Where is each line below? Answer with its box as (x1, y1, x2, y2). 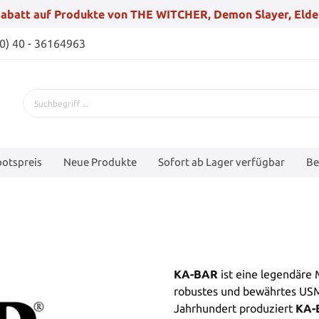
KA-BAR (174, 267, 218, 281)
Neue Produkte (63, 155, 137, 168)
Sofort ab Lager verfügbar (158, 155, 285, 168)
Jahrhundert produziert (174, 301, 296, 315)
